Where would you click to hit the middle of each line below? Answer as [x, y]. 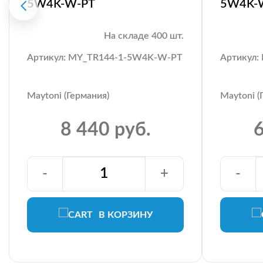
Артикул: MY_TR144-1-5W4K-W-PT [105, 57]
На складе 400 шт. [144, 36]
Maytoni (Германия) [68, 95]
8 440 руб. [105, 129]
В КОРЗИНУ [125, 215]
